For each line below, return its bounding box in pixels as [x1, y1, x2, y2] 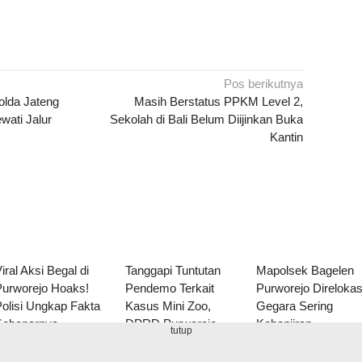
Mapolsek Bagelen [256, 263, 355, 278]
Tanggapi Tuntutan [125, 263, 221, 278]
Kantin [270, 130, 304, 145]
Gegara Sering [256, 299, 334, 314]
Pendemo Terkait [125, 281, 215, 296]
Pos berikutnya [224, 77, 304, 91]
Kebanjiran [256, 317, 313, 331]
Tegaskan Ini [125, 335, 192, 349]
